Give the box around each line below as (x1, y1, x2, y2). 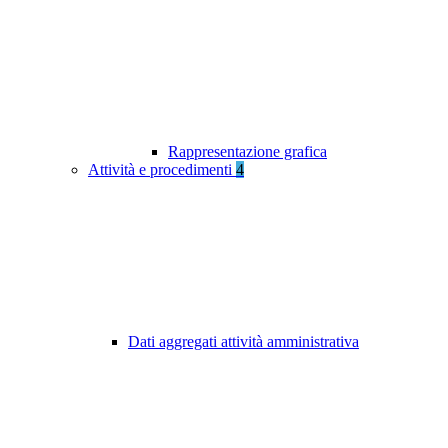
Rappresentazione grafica (168, 143, 327, 161)
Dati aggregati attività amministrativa (128, 333, 359, 351)
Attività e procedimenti (88, 161, 236, 179)
